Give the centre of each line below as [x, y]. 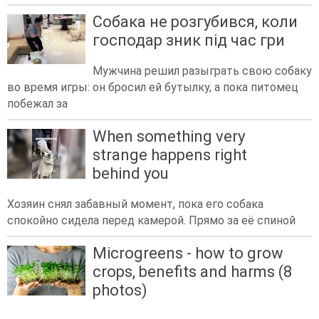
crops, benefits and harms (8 [192, 272]
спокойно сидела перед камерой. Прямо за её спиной [151, 221]
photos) [120, 291]
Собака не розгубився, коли [195, 21]
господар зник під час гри [189, 40]
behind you [131, 173]
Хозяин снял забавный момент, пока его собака [135, 204]
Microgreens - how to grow [188, 253]
